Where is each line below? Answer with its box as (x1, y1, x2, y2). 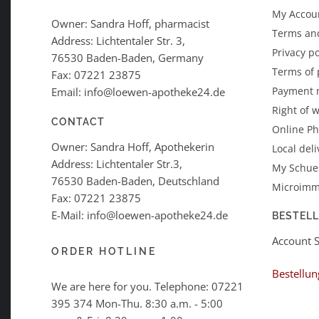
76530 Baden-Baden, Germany (51, 50, 204, 65)
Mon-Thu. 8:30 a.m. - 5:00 (95, 296, 223, 310)
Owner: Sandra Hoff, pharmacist (51, 16, 209, 31)
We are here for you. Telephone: (51, 278, 211, 293)
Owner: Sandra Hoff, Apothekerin (51, 140, 214, 155)
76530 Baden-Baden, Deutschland (51, 174, 219, 189)
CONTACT (51, 116, 105, 128)
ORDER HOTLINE (51, 245, 157, 257)
